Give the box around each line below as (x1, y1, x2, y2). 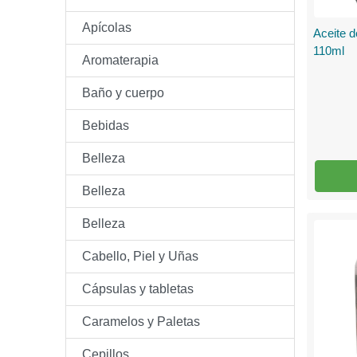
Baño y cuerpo (82, 86, 164, 100)
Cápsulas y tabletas (82, 282, 194, 296)
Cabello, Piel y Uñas (82, 249, 198, 263)
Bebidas (82, 119, 129, 132)
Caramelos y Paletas (82, 315, 200, 328)
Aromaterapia (82, 53, 159, 67)
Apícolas (82, 21, 131, 34)
